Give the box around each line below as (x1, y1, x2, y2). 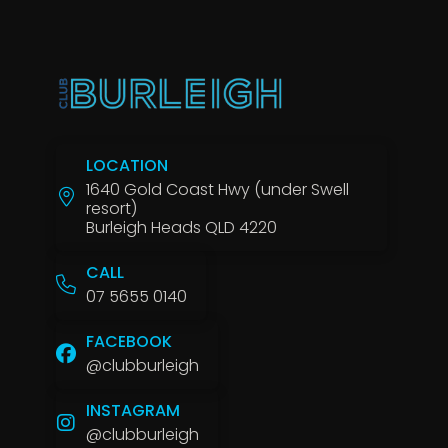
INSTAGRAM (86, 399, 180, 423)
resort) (86, 196, 137, 220)
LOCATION (86, 154, 168, 178)
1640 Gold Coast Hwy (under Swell (86, 177, 349, 201)
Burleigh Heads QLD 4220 (86, 215, 277, 239)
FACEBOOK (86, 330, 172, 354)
